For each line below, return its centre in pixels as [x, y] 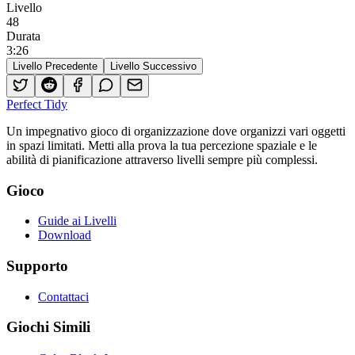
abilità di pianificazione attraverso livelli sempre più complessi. [162, 159]
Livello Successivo [153, 66]
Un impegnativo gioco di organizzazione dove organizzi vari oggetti [176, 131]
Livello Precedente [55, 66]
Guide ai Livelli [77, 221]
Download [65, 235]
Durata [23, 36]
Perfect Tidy [37, 104]
